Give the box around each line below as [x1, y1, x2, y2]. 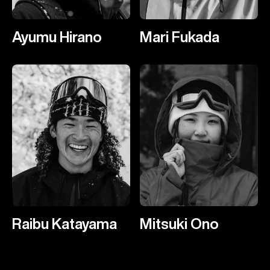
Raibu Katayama [12, 216, 117, 231]
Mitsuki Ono [140, 216, 219, 231]
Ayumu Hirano [12, 29, 102, 44]
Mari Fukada [140, 29, 219, 44]
